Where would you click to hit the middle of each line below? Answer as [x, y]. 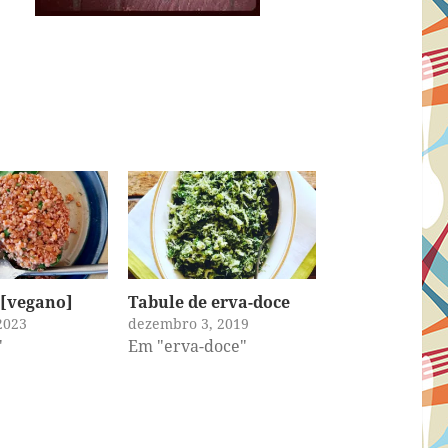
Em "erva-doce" [187, 346]
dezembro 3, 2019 [188, 324]
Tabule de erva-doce [208, 302]
